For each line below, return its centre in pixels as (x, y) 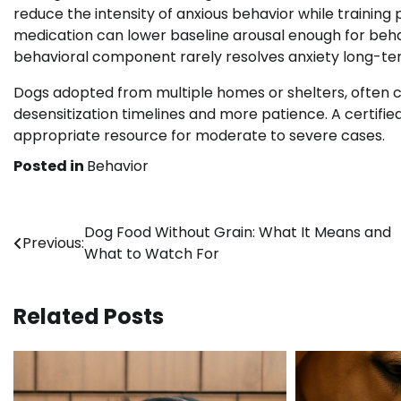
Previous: (53, 243)
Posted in (50, 166)
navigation (74, 269)
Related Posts (89, 317)
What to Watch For (152, 254)
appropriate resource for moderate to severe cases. (199, 136)
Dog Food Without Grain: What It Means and (238, 233)
